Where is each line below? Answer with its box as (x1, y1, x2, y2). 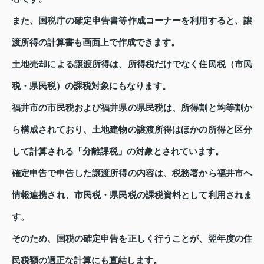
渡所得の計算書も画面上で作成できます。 (12, 38, 180, 48)
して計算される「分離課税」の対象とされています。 (12, 147, 224, 157)
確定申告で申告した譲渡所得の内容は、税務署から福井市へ (12, 169, 252, 179)
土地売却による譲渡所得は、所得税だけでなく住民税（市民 (12, 60, 252, 70)
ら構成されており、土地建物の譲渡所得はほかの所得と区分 (12, 125, 252, 135)
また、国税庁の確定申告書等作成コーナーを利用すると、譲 (12, 16, 252, 26)
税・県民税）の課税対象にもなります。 (12, 81, 171, 91)
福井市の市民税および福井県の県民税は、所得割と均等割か (12, 103, 252, 113)
